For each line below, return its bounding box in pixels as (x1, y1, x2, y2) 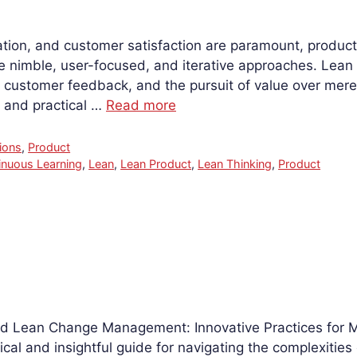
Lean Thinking (198, 156, 273, 171)
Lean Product (120, 156, 192, 171)
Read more (106, 96, 176, 113)
